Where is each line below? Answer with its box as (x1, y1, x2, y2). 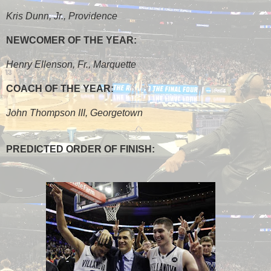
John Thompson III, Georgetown (6, 107, 143, 118)
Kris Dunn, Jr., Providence (6, 10, 117, 21)
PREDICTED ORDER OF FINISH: (6, 143, 155, 154)
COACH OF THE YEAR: (6, 83, 114, 94)
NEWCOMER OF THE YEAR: (6, 34, 137, 45)
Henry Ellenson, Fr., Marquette (6, 59, 136, 70)
